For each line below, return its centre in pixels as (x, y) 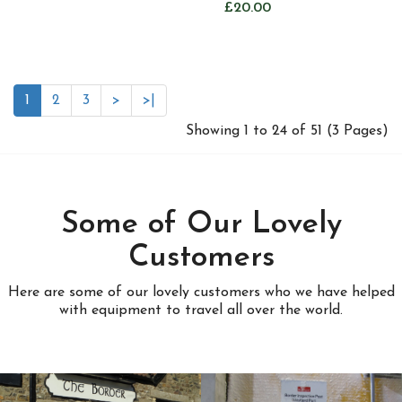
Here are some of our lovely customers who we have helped (201, 293)
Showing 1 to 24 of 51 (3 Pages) (287, 131)
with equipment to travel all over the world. (201, 310)
